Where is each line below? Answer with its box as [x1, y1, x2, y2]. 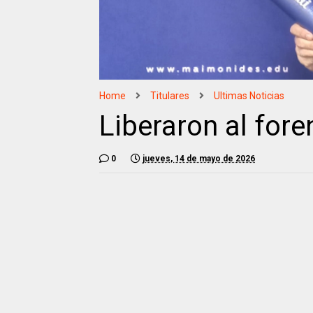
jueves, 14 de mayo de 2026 [143, 153, 255, 163]
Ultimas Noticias [214, 89, 284, 101]
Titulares [150, 89, 189, 101]
